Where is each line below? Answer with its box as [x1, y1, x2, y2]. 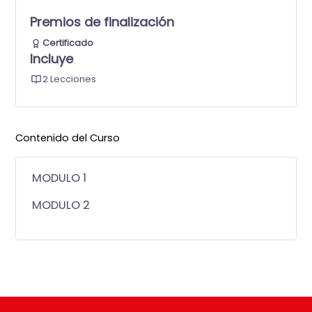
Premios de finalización [30, 13, 175, 31]
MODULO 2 [32, 197, 91, 214]
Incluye [30, 49, 74, 68]
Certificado [42, 36, 94, 49]
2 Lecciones [42, 73, 97, 85]
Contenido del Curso [15, 131, 120, 146]
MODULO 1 [32, 169, 87, 186]
